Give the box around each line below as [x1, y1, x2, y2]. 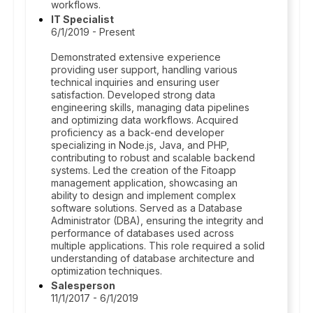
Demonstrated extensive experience [51, 51, 221, 63]
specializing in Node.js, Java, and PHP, [51, 139, 229, 151]
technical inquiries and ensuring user [51, 76, 219, 88]
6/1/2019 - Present [51, 26, 135, 38]
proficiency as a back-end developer [51, 126, 224, 138]
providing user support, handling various [51, 64, 238, 75]
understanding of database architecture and [51, 252, 254, 264]
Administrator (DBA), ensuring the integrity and [51, 214, 263, 226]
